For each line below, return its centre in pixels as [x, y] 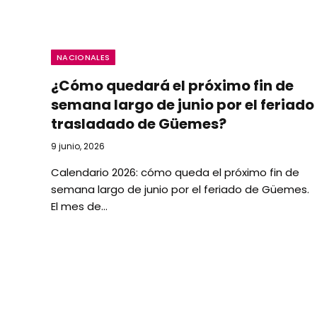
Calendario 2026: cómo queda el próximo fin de [175, 172]
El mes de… [79, 206]
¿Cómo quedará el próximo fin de [172, 86]
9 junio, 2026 [78, 146]
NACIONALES [83, 57]
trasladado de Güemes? [139, 124]
